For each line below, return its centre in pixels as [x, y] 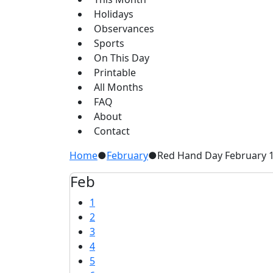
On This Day [122, 58]
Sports [109, 43]
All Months [119, 87]
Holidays [114, 14]
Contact [112, 131]
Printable [115, 73]
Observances [124, 29]
